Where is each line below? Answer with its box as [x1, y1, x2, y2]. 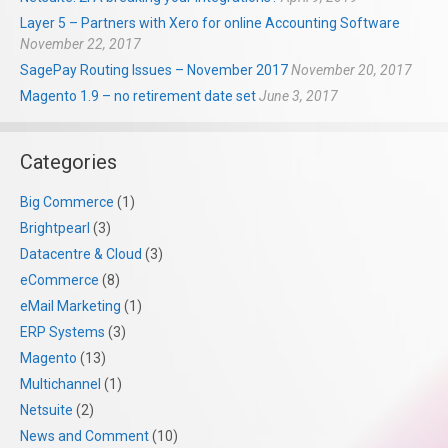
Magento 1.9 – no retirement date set [20, 88, 256, 105]
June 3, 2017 [259, 88, 338, 105]
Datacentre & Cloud [20, 246, 142, 263]
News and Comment [20, 428, 149, 445]
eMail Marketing [20, 298, 121, 315]
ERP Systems [20, 324, 105, 341]
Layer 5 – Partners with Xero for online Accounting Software [20, 15, 400, 32]
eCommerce [20, 272, 99, 289]
